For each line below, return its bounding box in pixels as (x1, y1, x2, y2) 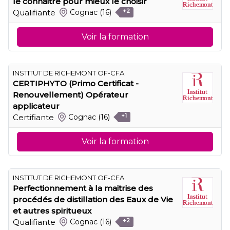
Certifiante (13, 112, 54, 122)
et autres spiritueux (13, 205, 91, 216)
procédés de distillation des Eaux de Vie (13, 194, 173, 204)
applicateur (13, 101, 60, 111)
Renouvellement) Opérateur (13, 89, 128, 100)
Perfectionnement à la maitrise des (13, 183, 153, 193)
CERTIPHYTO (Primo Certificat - (13, 78, 139, 88)
